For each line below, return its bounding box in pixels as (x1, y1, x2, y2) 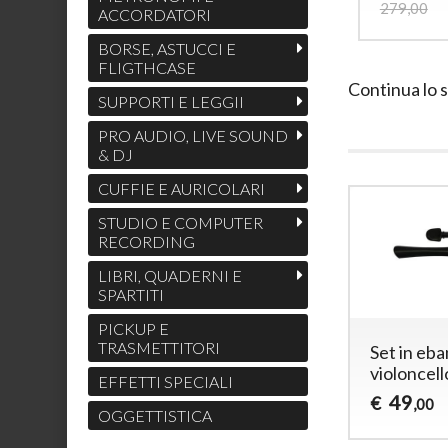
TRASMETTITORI (97, 338, 220, 358)
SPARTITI (97, 285, 164, 305)
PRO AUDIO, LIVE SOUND (97, 126, 288, 146)
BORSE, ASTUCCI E (97, 39, 236, 59)
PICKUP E (97, 319, 169, 339)
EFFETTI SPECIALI (97, 372, 233, 392)
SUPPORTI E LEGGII (97, 92, 244, 112)
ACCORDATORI (97, 5, 211, 25)
